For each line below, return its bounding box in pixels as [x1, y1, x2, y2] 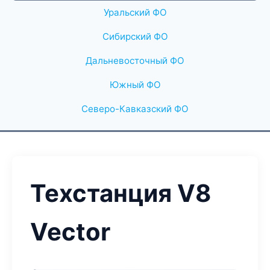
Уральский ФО [103, 7, 167, 18]
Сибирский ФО [102, 31, 168, 42]
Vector [30, 217, 110, 246]
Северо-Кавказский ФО [81, 103, 189, 115]
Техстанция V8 [30, 178, 211, 208]
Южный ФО [109, 79, 161, 90]
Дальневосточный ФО [86, 55, 184, 66]
